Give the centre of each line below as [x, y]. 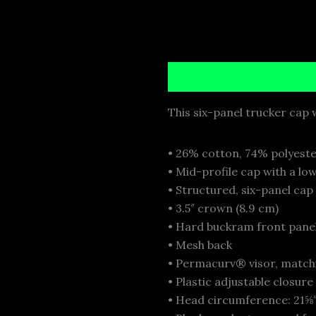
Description [200, 77]
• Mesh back [200, 245]
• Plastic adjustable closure [241, 282]
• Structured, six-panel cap [241, 190]
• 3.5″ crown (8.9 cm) [223, 208]
